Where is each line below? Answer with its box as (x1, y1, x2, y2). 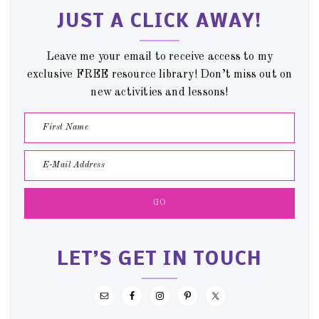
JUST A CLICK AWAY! (57, 13, 262, 33)
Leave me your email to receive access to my (46, 51, 273, 63)
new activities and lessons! (90, 87, 229, 99)
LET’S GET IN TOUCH (57, 251, 262, 271)
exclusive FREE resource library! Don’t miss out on (26, 69, 293, 81)
